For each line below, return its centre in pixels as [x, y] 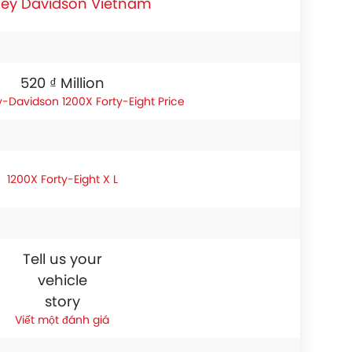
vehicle [62, 280]
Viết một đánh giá [62, 320]
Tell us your [62, 259]
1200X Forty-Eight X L [62, 179]
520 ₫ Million [62, 83]
